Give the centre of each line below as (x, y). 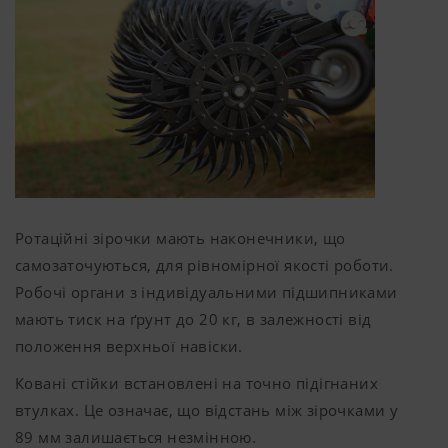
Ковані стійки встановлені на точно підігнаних (196, 382)
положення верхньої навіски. (129, 345)
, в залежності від (304, 318)
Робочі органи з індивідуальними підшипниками (206, 291)
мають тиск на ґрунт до (107, 318)
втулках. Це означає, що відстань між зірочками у (207, 409)
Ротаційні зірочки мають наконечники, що (180, 237)
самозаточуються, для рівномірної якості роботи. (204, 264)
